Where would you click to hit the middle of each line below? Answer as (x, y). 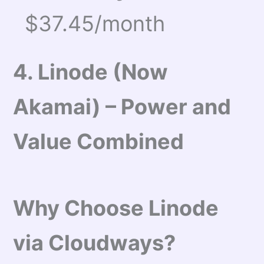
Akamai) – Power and (122, 107)
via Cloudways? (95, 243)
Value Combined (99, 142)
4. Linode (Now (91, 72)
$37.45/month (95, 24)
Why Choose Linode (116, 208)
